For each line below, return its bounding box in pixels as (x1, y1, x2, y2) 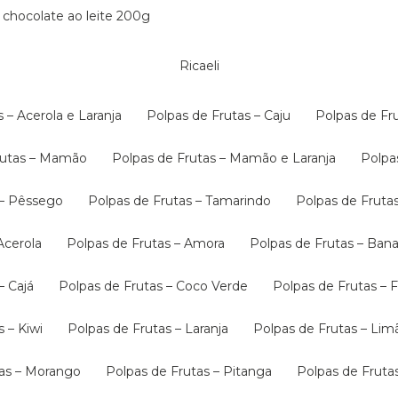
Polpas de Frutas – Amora (76, 235, 225, 251)
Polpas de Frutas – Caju (156, 107, 291, 123)
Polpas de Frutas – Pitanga (115, 363, 272, 379)
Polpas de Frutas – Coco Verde (68, 278, 248, 294)
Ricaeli (188, 58, 219, 74)
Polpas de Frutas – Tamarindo (98, 193, 271, 209)
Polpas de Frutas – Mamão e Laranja (122, 150, 336, 166)
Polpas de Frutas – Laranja (77, 321, 228, 337)
